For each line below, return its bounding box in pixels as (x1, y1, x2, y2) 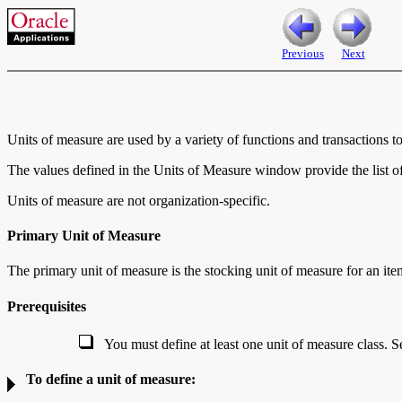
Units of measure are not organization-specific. (7, 192, 270, 208)
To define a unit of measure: (26, 371, 196, 388)
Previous (282, 47, 324, 60)
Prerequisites (7, 298, 86, 314)
